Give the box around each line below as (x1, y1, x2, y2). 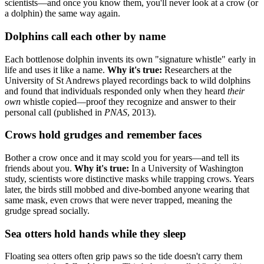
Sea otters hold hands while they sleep (5, 227, 186, 240)
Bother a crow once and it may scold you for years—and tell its (5, 152, 239, 163)
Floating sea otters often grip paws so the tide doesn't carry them (5, 251, 242, 262)
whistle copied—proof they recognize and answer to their (21, 96, 236, 107)
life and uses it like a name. (5, 64, 107, 75)
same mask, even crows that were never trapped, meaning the (5, 194, 232, 205)
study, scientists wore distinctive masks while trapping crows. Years (5, 173, 254, 184)
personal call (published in (5, 107, 104, 117)
